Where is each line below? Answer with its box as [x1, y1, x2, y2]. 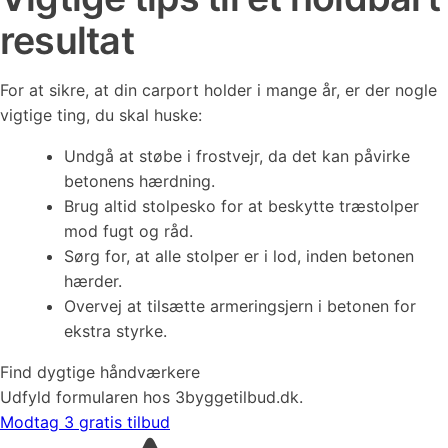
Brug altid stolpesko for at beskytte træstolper [64, 196, 419, 216]
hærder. [64, 271, 122, 291]
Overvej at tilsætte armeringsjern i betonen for [64, 296, 416, 316]
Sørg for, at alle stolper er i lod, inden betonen [64, 246, 414, 266]
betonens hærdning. [64, 171, 215, 191]
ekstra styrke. [64, 321, 167, 341]
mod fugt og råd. [64, 221, 193, 241]
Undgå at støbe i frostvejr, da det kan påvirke [64, 146, 410, 166]
